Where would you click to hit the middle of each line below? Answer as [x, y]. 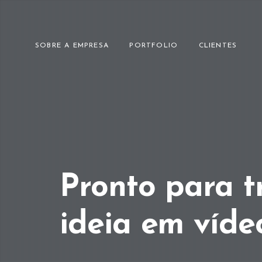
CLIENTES [218, 45]
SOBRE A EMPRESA [72, 45]
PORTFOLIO [154, 45]
